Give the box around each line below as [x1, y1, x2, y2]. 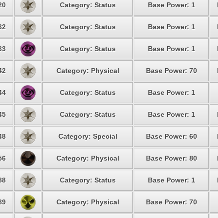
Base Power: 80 [145, 154, 197, 162]
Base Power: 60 [145, 132, 197, 140]
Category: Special [58, 132, 117, 140]
